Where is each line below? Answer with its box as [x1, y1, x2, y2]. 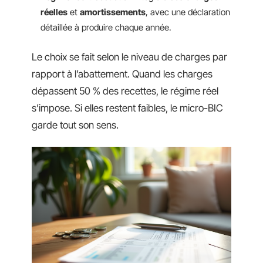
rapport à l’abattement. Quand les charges [32, 68, 213, 80]
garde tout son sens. [32, 119, 119, 131]
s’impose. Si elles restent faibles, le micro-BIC [32, 102, 223, 114]
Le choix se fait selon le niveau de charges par [32, 50, 227, 63]
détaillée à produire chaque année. [41, 22, 171, 33]
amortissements [80, 6, 146, 18]
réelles [41, 6, 68, 18]
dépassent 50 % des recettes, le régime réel [32, 85, 218, 97]
